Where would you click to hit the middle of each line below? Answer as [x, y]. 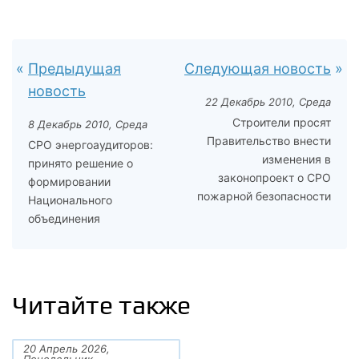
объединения [64, 218]
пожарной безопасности [264, 196]
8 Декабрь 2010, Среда [88, 124]
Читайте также [101, 305]
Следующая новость [258, 69]
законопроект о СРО [274, 177]
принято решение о [81, 163]
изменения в [296, 159]
